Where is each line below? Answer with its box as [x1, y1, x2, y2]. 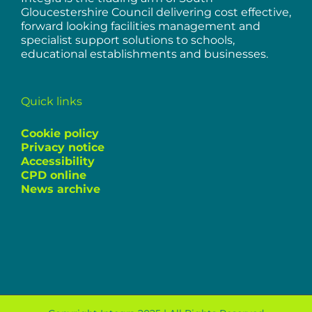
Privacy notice [21, 140, 104, 154]
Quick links [21, 94, 82, 108]
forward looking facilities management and [21, 19, 260, 33]
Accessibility [21, 154, 95, 168]
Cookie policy [21, 126, 99, 140]
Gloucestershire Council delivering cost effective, [21, 5, 291, 19]
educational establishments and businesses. [21, 47, 268, 61]
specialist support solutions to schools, [21, 33, 235, 47]
